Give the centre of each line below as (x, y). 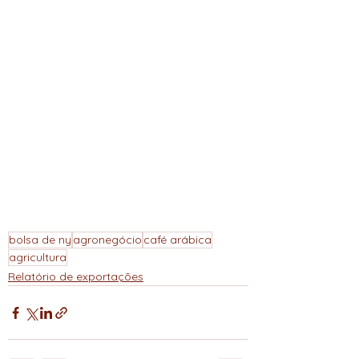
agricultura (38, 258)
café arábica (177, 240)
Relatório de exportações (76, 277)
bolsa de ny (40, 240)
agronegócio (107, 240)
